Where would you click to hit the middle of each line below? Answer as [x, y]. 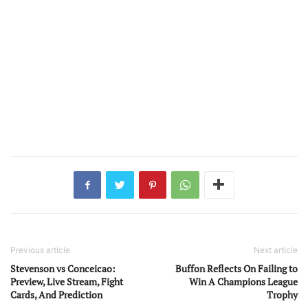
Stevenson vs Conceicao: [63, 268]
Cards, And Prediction [56, 294]
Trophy [282, 294]
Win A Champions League [243, 281]
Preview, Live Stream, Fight [67, 281]
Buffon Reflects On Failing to [236, 268]
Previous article [40, 250]
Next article [276, 250]
